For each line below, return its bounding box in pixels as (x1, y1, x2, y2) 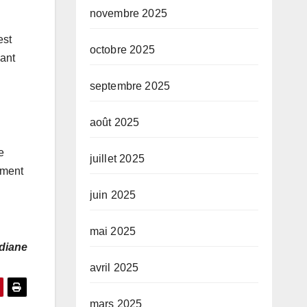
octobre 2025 (89, 44, 155, 56)
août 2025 (89, 116, 140, 129)
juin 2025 (89, 189, 136, 201)
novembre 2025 (89, 8, 168, 20)
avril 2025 (89, 262, 139, 274)
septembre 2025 (89, 80, 171, 93)
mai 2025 (89, 225, 136, 238)
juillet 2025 (89, 153, 145, 165)
